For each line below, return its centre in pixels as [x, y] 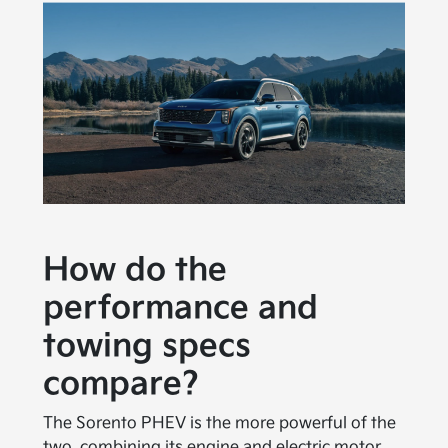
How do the [135, 270]
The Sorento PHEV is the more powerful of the [220, 423]
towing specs [147, 346]
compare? [121, 384]
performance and [181, 308]
